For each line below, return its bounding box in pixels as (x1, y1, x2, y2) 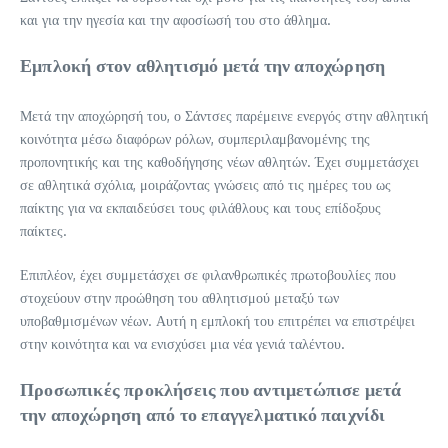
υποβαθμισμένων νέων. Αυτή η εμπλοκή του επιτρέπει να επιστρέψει (20, 311, 415, 329)
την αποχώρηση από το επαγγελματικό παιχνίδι (20, 401, 386, 425)
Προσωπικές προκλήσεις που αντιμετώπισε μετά (20, 376, 402, 400)
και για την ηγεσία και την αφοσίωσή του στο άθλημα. (20, 10, 331, 28)
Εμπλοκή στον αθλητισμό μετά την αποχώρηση (20, 52, 386, 76)
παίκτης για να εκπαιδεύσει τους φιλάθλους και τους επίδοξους (20, 198, 381, 216)
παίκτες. (20, 221, 67, 239)
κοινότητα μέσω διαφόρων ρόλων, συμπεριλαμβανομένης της (20, 129, 370, 147)
